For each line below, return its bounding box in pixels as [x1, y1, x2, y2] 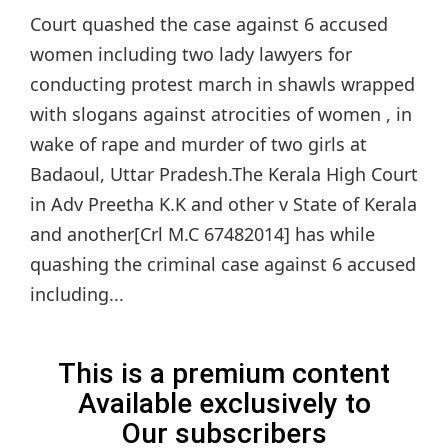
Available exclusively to [77, 387, 371, 421]
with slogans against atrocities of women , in [30, 102, 412, 127]
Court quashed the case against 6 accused [30, 12, 388, 37]
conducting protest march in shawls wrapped [30, 72, 415, 97]
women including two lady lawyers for [30, 42, 352, 67]
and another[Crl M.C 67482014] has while [30, 222, 375, 247]
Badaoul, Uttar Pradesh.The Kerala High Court [30, 162, 418, 187]
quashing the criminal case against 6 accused [30, 252, 416, 277]
